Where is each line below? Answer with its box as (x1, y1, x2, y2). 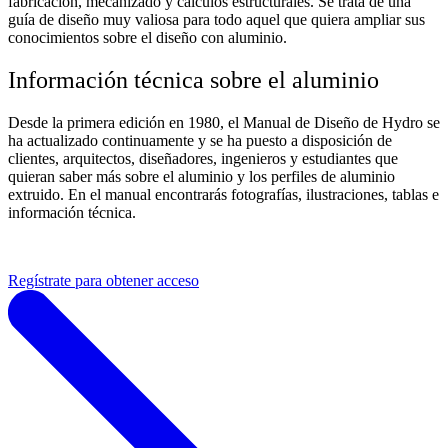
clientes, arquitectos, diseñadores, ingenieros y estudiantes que (8, 149, 398, 167)
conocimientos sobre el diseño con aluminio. (8, 28, 287, 46)
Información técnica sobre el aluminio (8, 66, 379, 93)
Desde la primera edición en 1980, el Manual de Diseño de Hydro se (8, 113, 440, 131)
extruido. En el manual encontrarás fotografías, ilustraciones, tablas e (8, 185, 439, 203)
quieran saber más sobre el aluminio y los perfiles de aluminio (8, 167, 395, 185)
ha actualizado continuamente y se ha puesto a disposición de (8, 131, 392, 149)
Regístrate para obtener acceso (8, 271, 199, 289)
